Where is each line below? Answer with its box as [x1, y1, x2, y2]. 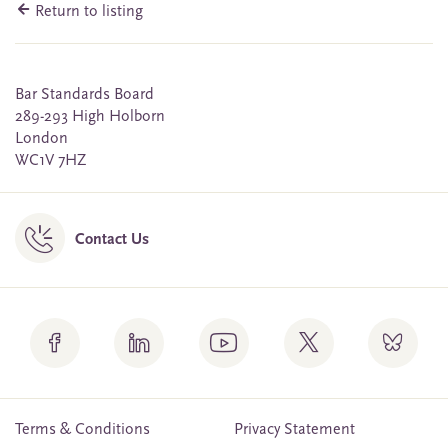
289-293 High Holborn [15, 109, 165, 126]
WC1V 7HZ [15, 153, 87, 170]
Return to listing [31, 4, 143, 21]
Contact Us [75, 232, 149, 249]
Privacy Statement [234, 422, 355, 439]
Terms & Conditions [15, 422, 150, 439]
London [15, 131, 68, 148]
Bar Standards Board [15, 87, 154, 104]
